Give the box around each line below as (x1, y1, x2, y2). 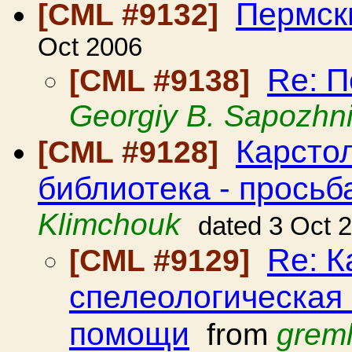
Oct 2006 (38, 33, 142, 61)
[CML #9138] (69, 64, 258, 97)
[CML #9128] (38, 135, 227, 169)
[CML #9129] (69, 244, 258, 277)
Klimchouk (38, 207, 181, 241)
